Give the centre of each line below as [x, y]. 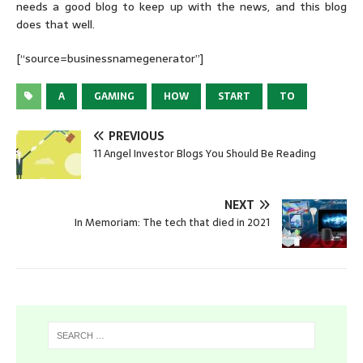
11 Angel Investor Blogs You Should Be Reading [205, 154]
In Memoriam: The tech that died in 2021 [172, 222]
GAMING [114, 96]
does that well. [56, 24]
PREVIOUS [137, 136]
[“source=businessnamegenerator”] [110, 58]
